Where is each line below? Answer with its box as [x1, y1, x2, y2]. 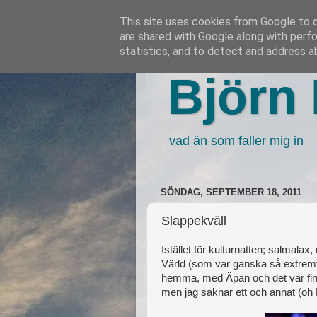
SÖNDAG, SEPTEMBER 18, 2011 [161, 187, 301, 198]
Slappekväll [161, 213, 226, 228]
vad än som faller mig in [169, 134, 304, 148]
